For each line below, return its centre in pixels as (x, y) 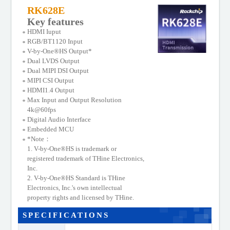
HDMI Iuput (44, 32)
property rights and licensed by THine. (81, 198)
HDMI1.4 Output (51, 91)
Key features (56, 22)
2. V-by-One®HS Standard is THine (76, 178)
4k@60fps (42, 110)
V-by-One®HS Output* (60, 52)
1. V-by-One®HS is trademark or (72, 149)
